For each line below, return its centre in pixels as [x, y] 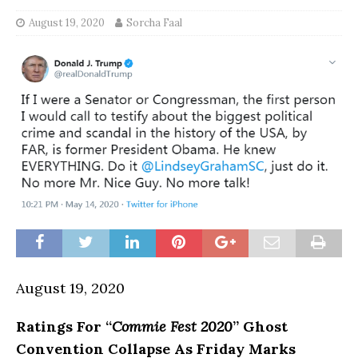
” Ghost [260, 326]
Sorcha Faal [154, 22]
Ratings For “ [64, 326]
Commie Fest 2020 [172, 326]
